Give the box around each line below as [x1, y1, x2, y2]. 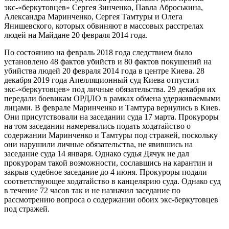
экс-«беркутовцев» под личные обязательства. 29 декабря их [4, 84, 216, 94]
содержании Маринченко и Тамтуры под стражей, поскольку [4, 130, 218, 140]
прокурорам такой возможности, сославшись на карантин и [4, 158, 213, 167]
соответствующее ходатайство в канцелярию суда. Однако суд [4, 176, 221, 186]
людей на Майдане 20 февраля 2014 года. [4, 30, 148, 39]
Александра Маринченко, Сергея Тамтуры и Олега [4, 12, 182, 21]
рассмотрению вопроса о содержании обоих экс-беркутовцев [4, 195, 218, 204]
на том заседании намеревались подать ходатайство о [4, 121, 191, 130]
